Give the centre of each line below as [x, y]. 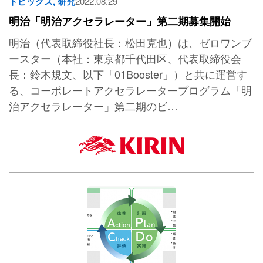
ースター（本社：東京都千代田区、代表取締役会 [125, 58]
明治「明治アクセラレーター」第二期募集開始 [120, 21]
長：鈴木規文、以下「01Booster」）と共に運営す [128, 74]
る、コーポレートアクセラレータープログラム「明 [130, 90]
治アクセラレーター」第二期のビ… [93, 106]
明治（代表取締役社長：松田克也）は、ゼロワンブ [130, 43]
